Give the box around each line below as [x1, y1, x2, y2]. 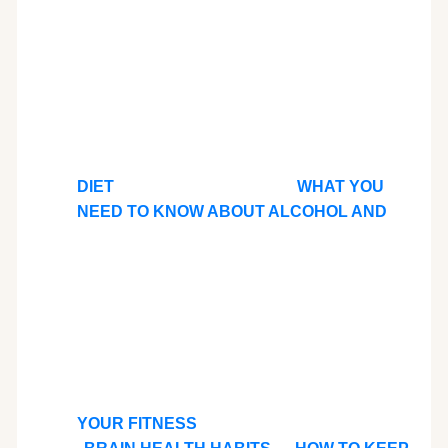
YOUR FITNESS [76, 414, 197, 432]
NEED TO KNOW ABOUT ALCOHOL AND [76, 202, 387, 220]
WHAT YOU [296, 177, 384, 195]
